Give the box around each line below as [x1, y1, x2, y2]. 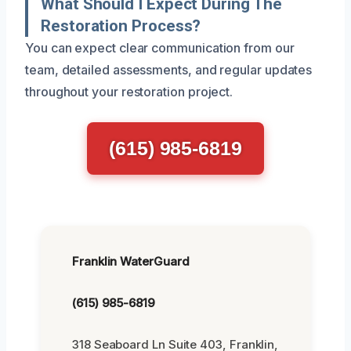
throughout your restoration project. [25, 83, 233, 100]
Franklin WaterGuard [72, 253, 190, 269]
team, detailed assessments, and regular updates [25, 61, 313, 78]
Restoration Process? [41, 16, 201, 35]
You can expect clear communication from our [25, 39, 295, 56]
